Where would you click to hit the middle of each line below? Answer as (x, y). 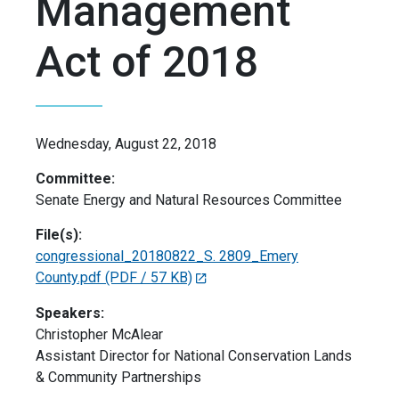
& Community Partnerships (118, 378)
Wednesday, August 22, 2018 (126, 144)
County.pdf (69, 278)
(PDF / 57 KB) (149, 278)
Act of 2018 (147, 62)
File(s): (59, 235)
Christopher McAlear (99, 335)
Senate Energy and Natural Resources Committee (189, 200)
